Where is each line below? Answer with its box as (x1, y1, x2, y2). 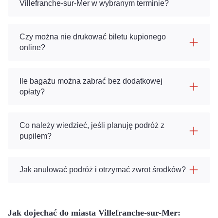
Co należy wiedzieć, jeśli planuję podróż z (19, 121, 164, 129)
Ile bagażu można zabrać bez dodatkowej (19, 77, 163, 85)
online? (19, 43, 45, 52)
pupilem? (19, 132, 52, 140)
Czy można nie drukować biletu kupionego (19, 33, 166, 41)
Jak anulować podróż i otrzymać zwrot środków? (19, 165, 186, 174)
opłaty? (19, 88, 45, 96)
